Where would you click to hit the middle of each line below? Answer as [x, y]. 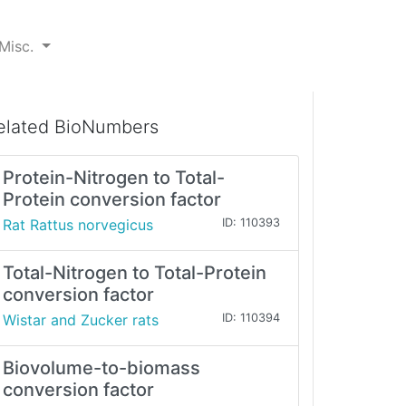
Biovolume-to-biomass [101, 368]
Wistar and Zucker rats [81, 320]
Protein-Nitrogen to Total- [114, 178]
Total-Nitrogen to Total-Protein [135, 273]
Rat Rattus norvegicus [78, 225]
